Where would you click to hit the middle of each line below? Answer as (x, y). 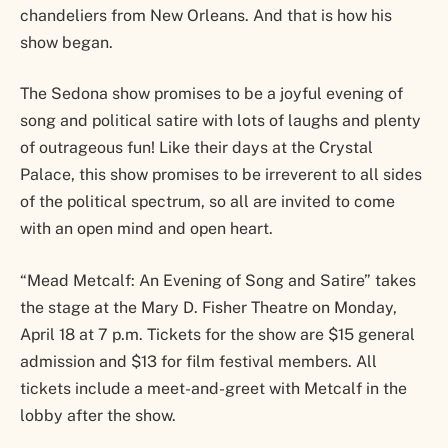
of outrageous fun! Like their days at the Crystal (196, 148)
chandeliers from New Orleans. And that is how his (206, 15)
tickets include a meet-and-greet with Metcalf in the (213, 388)
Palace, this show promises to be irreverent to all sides (221, 175)
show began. (66, 42)
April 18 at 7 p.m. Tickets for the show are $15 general (217, 334)
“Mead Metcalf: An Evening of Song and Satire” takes (218, 280)
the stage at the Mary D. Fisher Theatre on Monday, (208, 307)
